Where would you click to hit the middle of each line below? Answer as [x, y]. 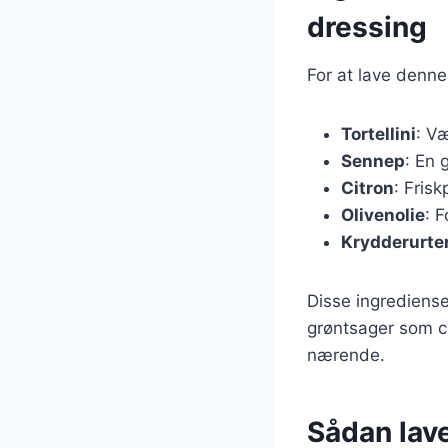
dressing [367, 26]
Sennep [373, 160]
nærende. [346, 354]
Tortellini [378, 133]
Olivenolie [383, 214]
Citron [367, 187]
